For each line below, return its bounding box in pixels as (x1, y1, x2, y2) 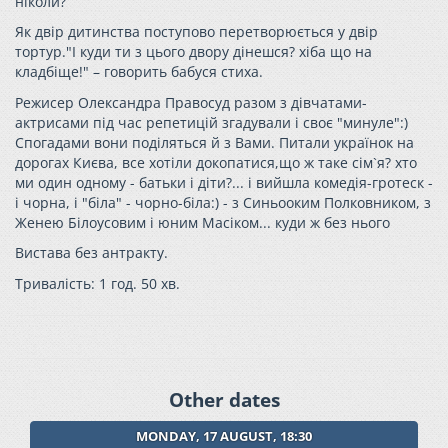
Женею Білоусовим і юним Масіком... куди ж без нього (15, 212, 390, 232)
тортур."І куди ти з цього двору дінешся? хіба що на (15, 42, 372, 61)
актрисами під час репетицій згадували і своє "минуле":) (15, 112, 408, 132)
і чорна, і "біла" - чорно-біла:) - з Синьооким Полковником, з (15, 192, 431, 212)
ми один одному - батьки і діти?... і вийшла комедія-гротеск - (15, 172, 433, 192)
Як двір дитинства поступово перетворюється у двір (15, 22, 378, 41)
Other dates (168, 387, 280, 413)
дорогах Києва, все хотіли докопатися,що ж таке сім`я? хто (15, 152, 417, 172)
